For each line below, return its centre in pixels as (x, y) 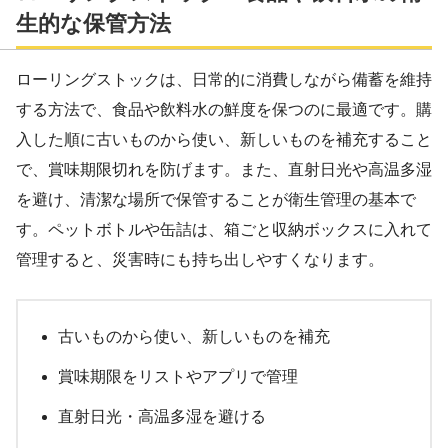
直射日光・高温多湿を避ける (162, 416)
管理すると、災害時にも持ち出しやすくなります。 (200, 259)
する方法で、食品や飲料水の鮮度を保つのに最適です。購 (224, 109)
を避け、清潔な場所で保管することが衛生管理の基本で (216, 199)
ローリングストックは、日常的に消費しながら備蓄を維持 (224, 79)
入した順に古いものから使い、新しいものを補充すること (224, 139)
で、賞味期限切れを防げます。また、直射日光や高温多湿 (224, 169)
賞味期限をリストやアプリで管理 (178, 376)
